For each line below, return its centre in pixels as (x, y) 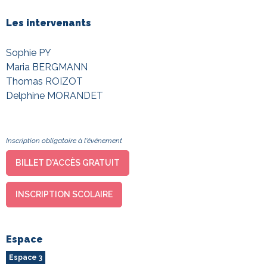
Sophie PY (29, 53)
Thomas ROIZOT (44, 82)
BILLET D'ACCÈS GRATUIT (68, 163)
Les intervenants (49, 23)
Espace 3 (26, 258)
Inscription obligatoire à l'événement (64, 141)
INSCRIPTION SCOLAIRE (64, 195)
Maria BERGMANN (47, 67)
